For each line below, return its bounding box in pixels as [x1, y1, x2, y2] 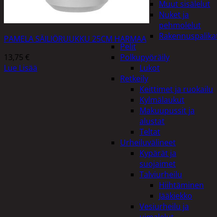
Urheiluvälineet [120, 137, 176, 148]
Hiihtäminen [159, 180, 204, 190]
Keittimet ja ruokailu [139, 84, 213, 94]
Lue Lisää [4, 62, 37, 73]
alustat [139, 116, 165, 126]
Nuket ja [159, 9, 189, 20]
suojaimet [139, 158, 176, 169]
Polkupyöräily [120, 52, 170, 62]
